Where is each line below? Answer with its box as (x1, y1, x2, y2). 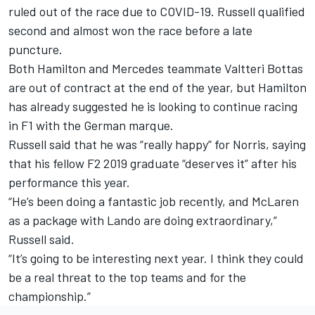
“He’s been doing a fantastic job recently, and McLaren (8, 193, 299, 209)
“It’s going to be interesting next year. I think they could (8, 250, 304, 266)
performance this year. (8, 174, 130, 190)
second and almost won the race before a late (8, 22, 252, 38)
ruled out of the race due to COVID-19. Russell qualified (8, 3, 305, 19)
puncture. (8, 41, 63, 57)
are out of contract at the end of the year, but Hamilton (8, 79, 307, 95)
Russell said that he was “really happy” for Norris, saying (8, 136, 306, 152)
